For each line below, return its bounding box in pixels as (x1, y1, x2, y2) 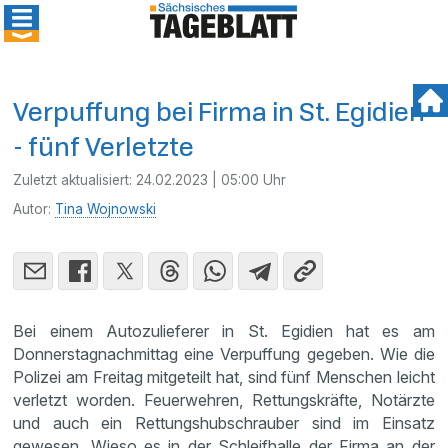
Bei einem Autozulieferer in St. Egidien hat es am (13, 321, 435, 341)
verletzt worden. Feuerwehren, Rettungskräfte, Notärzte (13, 390, 435, 410)
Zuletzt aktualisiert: (13, 172, 137, 188)
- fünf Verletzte (13, 129, 195, 164)
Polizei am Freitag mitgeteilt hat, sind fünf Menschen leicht (13, 367, 435, 387)
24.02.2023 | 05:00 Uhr (136, 172, 287, 188)
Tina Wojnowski (55, 201, 157, 217)
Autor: (13, 201, 56, 217)
